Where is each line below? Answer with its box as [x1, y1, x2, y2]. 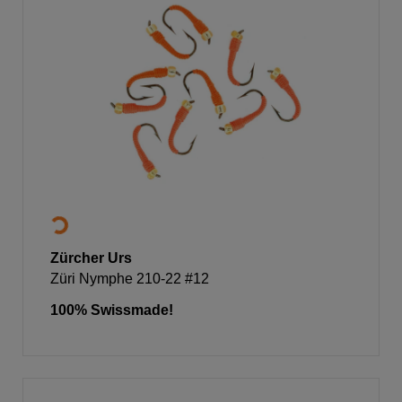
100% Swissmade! [50, 301, 173, 318]
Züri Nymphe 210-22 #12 [50, 270, 209, 286]
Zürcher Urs [50, 249, 132, 266]
